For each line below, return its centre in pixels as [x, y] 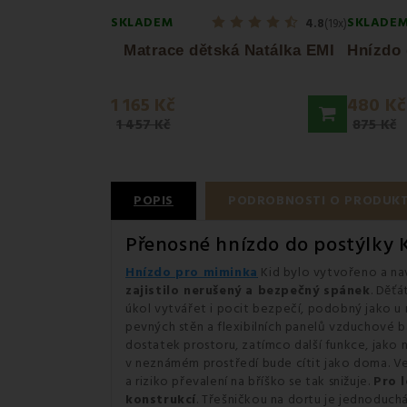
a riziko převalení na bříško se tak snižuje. [249, 382]
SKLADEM [142, 23]
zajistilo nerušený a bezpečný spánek [248, 291]
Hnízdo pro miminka [192, 273]
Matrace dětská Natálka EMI [229, 50]
